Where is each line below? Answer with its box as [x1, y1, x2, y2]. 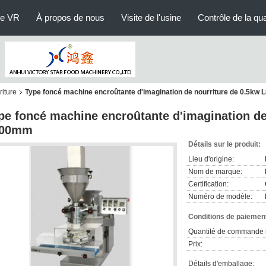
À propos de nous [36, 12, 104, 23]
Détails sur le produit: [188, 140, 261, 148]
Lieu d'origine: [188, 155, 234, 163]
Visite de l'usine [121, 12, 181, 23]
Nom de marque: [188, 167, 242, 176]
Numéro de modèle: [188, 192, 252, 201]
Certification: [188, 180, 229, 188]
